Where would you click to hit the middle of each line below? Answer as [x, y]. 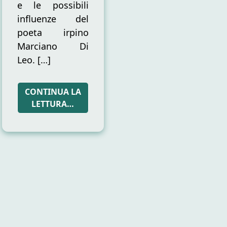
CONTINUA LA [53, 92]
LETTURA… [53, 104]
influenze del [53, 19]
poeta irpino [53, 33]
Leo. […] [34, 60]
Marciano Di [53, 46]
